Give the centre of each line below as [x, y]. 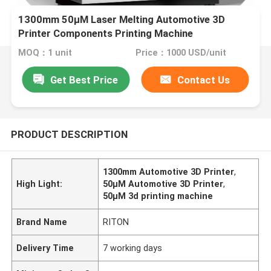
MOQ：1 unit [45, 53]
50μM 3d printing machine [158, 196]
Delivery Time [45, 248]
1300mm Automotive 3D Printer [169, 171]
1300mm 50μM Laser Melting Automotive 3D [122, 20]
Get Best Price [84, 80]
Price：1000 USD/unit [181, 53]
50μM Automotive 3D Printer [163, 184]
